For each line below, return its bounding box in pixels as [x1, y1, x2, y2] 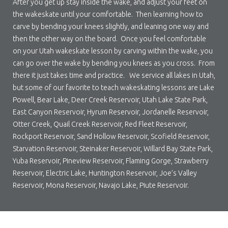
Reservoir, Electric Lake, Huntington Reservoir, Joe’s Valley [13, 168, 197, 177]
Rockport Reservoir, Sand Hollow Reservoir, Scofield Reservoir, [13, 132, 210, 140]
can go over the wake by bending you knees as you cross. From [13, 59, 215, 67]
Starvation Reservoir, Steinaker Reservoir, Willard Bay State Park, [13, 144, 213, 153]
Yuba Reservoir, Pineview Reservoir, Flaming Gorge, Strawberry [13, 156, 209, 165]
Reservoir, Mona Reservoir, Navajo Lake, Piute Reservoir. [13, 181, 189, 189]
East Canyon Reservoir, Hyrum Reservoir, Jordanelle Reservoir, [13, 107, 209, 116]
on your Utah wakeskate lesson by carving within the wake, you [13, 46, 213, 55]
